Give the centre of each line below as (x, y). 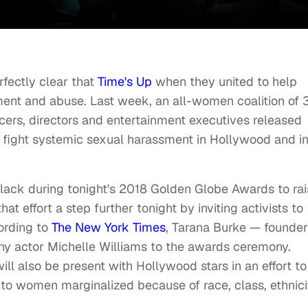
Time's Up (125, 82)
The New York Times (109, 228)
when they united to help (224, 82)
